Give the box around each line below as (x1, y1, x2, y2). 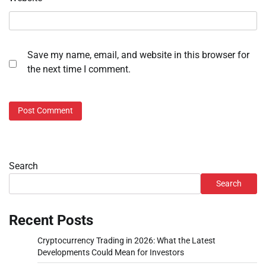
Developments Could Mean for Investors (37, 247, 184, 257)
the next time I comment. (27, 64, 131, 75)
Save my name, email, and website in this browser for (27, 49, 249, 61)
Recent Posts (9, 211, 93, 229)
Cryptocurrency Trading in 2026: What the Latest (37, 235, 216, 245)
